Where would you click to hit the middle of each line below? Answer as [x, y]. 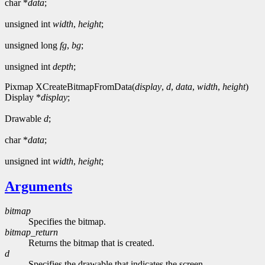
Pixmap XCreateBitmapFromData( [70, 86]
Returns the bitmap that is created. [91, 243]
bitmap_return [31, 232]
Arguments [38, 186]
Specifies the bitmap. [67, 222]
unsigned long [32, 45]
